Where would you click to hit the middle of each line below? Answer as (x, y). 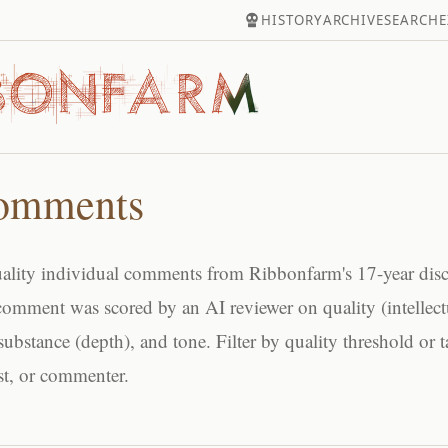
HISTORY (292, 19)
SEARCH (411, 19)
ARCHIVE (353, 19)
